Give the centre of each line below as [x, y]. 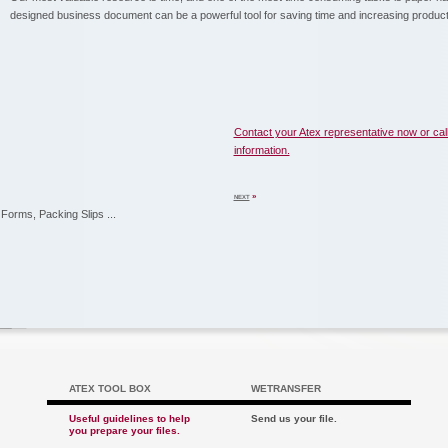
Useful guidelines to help [129, 418]
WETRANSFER [285, 388]
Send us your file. [293, 418]
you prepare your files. [124, 430]
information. [261, 150]
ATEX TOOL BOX [109, 388]
